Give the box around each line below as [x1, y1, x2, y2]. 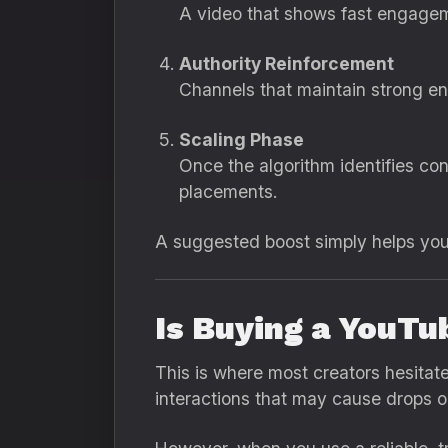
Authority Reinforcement [179, 53, 394, 74]
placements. [179, 181, 277, 202]
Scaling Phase [179, 129, 304, 150]
